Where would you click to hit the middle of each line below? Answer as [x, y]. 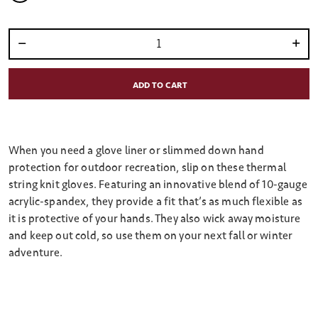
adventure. [36, 253]
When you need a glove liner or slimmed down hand [136, 151]
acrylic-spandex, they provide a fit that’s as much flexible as [155, 202]
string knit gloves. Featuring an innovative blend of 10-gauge [158, 185]
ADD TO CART [160, 86]
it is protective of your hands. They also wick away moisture [155, 219]
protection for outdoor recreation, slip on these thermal [147, 168]
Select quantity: [38, 50]
